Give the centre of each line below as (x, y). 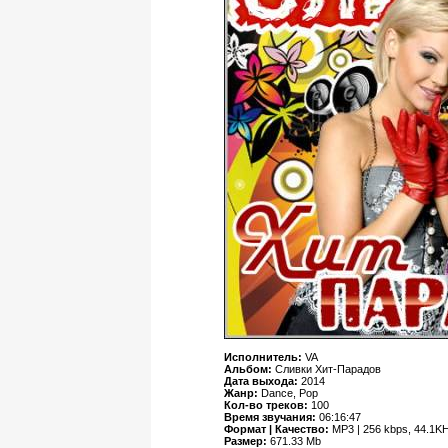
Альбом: (250, 369)
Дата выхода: (263, 381)
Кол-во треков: (268, 405)
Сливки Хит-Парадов (328, 369)
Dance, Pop (290, 393)
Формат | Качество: (278, 429)
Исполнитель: (265, 357)
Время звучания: (272, 417)
